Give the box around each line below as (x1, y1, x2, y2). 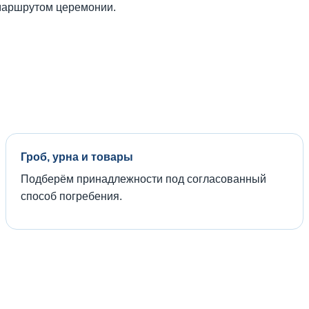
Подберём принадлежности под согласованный (21, 172, 266, 185)
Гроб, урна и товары (21, 150, 133, 163)
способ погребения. (21, 190, 122, 202)
